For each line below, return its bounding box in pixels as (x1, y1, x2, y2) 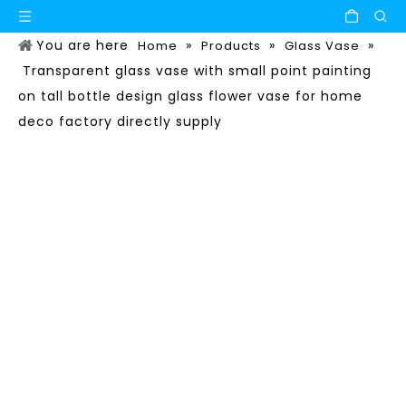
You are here (36, 36, 129, 54)
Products (201, 37, 261, 54)
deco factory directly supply (18, 112, 222, 130)
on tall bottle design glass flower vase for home (18, 87, 362, 105)
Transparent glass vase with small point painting (23, 62, 372, 80)
